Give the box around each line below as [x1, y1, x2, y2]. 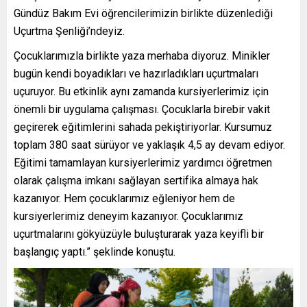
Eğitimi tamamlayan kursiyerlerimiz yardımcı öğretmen [14, 156, 272, 169]
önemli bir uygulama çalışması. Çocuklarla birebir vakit [14, 102, 270, 116]
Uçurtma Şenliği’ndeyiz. [14, 24, 125, 38]
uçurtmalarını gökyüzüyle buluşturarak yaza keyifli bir [14, 227, 264, 241]
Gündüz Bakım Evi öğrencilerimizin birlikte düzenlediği [14, 6, 273, 20]
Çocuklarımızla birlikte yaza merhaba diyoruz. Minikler [14, 49, 270, 62]
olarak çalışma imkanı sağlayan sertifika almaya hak [14, 173, 258, 187]
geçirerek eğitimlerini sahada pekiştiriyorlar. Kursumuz [14, 120, 272, 134]
